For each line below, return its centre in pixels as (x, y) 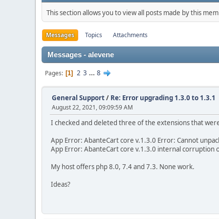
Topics (94, 35)
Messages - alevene (81, 55)
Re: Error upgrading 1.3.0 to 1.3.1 (163, 98)
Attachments (130, 35)
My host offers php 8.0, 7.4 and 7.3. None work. (123, 167)
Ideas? (61, 184)
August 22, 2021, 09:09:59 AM (92, 107)
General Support (78, 98)
